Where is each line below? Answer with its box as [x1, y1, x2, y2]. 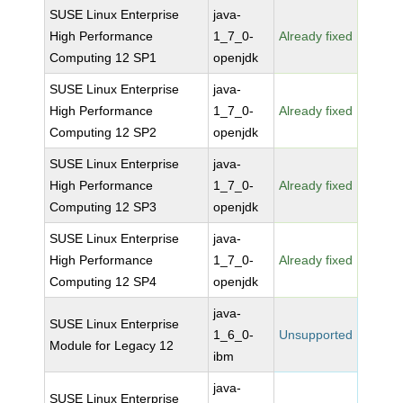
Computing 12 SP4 [49, 274, 157, 289]
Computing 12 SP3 [49, 200, 157, 214]
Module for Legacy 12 [49, 338, 175, 353]
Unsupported [279, 327, 354, 342]
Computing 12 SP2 [49, 125, 157, 139]
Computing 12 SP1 [49, 50, 157, 65]
